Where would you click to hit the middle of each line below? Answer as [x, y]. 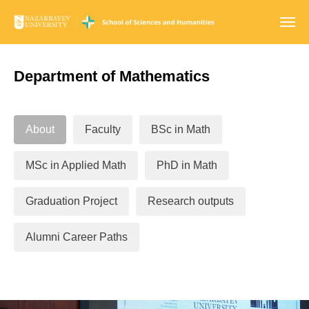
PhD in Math [187, 165]
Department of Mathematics [112, 76]
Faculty [103, 129]
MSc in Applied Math [76, 165]
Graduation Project [71, 201]
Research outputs [191, 201]
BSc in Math [181, 129]
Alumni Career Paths [77, 237]
